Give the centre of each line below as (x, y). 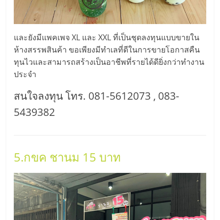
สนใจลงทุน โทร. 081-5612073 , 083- (97, 96)
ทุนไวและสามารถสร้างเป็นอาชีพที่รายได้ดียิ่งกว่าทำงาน (109, 62)
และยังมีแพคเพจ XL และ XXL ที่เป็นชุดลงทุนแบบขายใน (107, 38)
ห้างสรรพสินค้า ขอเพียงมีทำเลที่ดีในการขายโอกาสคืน (107, 50)
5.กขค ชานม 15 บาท (68, 157)
